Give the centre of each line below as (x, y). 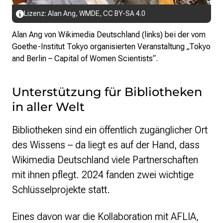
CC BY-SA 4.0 (124, 14)
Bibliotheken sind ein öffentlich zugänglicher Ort (110, 130)
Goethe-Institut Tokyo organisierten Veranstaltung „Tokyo (111, 47)
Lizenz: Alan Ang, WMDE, (63, 14)
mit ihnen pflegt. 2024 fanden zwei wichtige (103, 175)
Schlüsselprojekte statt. (61, 190)
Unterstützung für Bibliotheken (107, 92)
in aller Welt (48, 107)
